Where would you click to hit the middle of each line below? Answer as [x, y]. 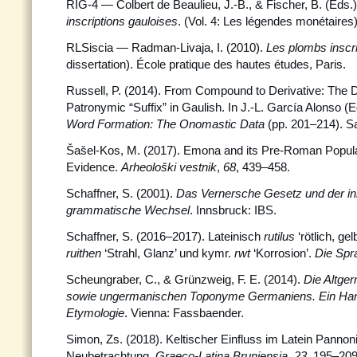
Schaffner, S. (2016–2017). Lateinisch [165, 236]
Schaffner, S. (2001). [121, 193]
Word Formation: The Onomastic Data [167, 124]
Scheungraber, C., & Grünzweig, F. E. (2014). [185, 279]
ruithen [85, 253]
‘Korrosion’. [284, 253]
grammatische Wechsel [128, 210]
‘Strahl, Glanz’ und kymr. [169, 253]
